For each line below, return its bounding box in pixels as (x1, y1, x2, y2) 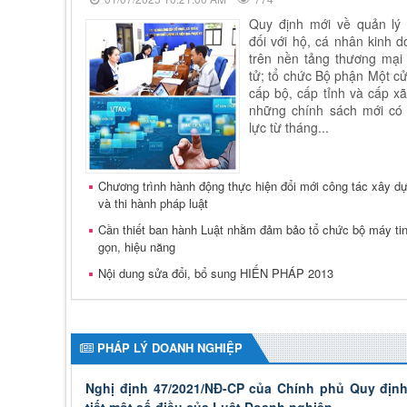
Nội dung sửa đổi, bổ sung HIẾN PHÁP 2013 (98, 264, 333, 283)
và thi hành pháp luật (98, 194, 208, 213)
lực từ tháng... (249, 118, 329, 137)
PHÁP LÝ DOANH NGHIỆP (97, 339, 243, 357)
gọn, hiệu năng (98, 238, 175, 256)
